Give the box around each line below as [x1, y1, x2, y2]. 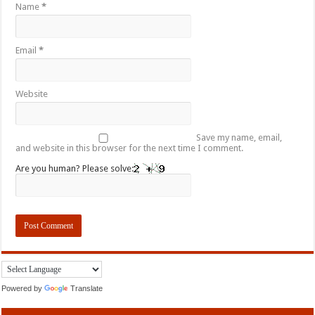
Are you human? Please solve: [15, 163, 134, 174]
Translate [70, 284, 103, 293]
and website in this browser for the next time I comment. [15, 143, 244, 154]
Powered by [1, 284, 45, 293]
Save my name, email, [196, 132, 283, 143]
